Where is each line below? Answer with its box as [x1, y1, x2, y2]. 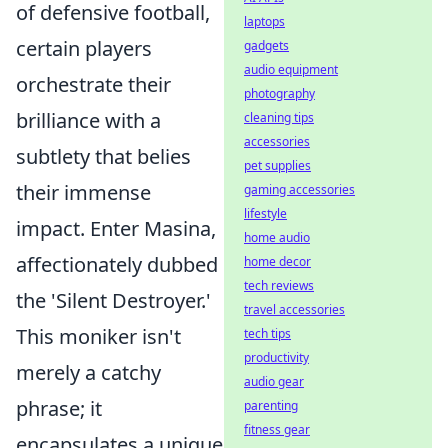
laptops [244, 13, 285, 30]
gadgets [244, 37, 289, 54]
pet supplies [244, 157, 311, 174]
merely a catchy [16, 358, 161, 386]
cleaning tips [244, 109, 314, 126]
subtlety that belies [16, 142, 191, 170]
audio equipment [244, 61, 338, 78]
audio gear [244, 373, 304, 390]
